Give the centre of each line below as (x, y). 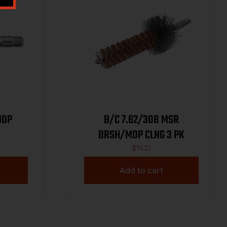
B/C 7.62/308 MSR (141, 120)
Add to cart (141, 170)
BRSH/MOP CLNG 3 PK (141, 136)
